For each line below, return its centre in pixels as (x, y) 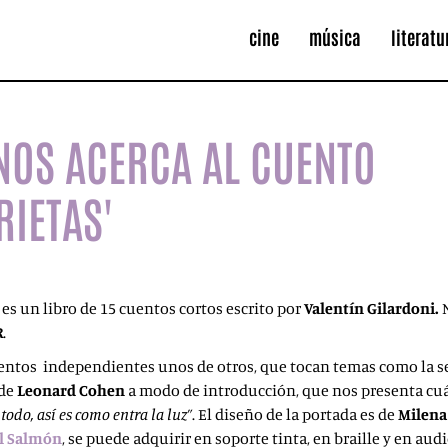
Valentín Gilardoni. (373, 308)
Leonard (46, 390)
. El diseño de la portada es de (295, 414)
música (335, 37)
